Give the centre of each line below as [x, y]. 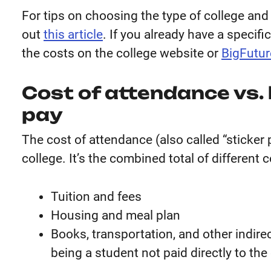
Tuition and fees [96, 197]
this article [73, 34]
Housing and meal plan [116, 215]
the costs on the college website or [122, 53]
